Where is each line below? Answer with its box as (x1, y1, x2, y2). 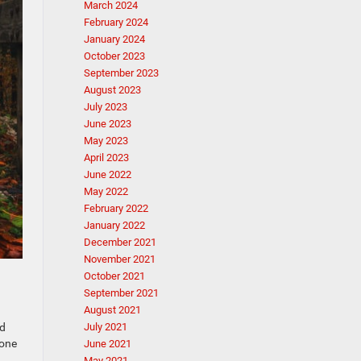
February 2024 (83, 16, 148, 28)
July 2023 (83, 101, 127, 113)
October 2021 (83, 270, 145, 282)
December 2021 (83, 236, 156, 248)
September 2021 (83, 287, 159, 299)
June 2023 (83, 118, 131, 130)
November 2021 (83, 253, 156, 265)
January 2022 (83, 219, 145, 231)
